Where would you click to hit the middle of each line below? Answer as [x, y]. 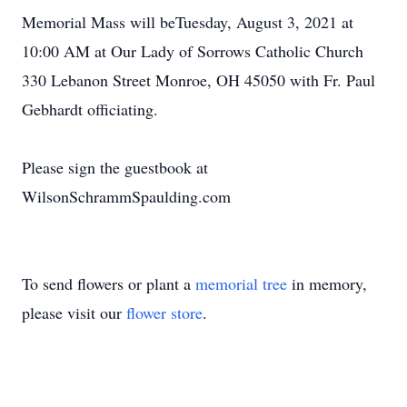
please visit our [74, 313]
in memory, [327, 283]
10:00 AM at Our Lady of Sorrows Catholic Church [193, 51]
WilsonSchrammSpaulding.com [126, 196]
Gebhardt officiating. [90, 109]
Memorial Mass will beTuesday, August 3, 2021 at [188, 22]
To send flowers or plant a [109, 283]
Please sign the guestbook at [115, 167]
